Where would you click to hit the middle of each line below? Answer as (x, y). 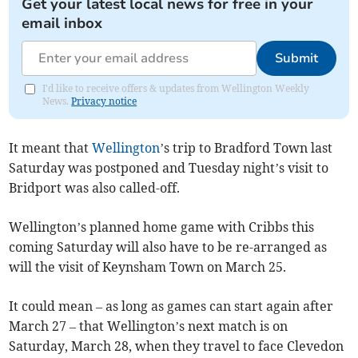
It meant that (51, 147)
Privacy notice (104, 101)
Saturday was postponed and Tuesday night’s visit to (169, 167)
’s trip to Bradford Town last (247, 147)
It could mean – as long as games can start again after (171, 306)
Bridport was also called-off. (95, 187)
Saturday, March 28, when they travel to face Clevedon (177, 346)
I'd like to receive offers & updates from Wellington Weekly (176, 88)
